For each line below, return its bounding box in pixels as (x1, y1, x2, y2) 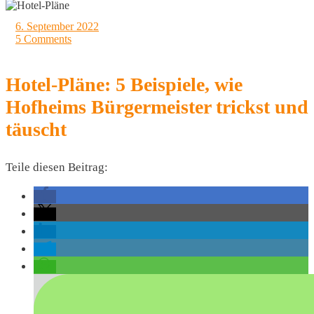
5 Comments (15, 33, 71, 45)
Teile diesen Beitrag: (6, 161, 108, 174)
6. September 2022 (15, 20, 99, 32)
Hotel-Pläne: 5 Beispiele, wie (6, 74, 243, 95)
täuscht (6, 118, 67, 140)
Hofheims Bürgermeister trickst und (6, 96, 308, 118)
